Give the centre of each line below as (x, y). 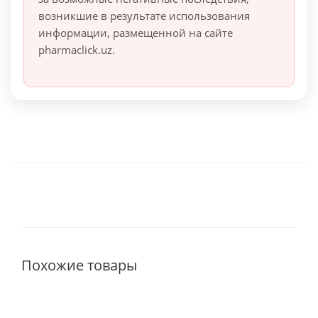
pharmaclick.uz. (77, 50)
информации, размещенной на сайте (136, 33)
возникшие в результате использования (144, 16)
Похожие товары (79, 265)
